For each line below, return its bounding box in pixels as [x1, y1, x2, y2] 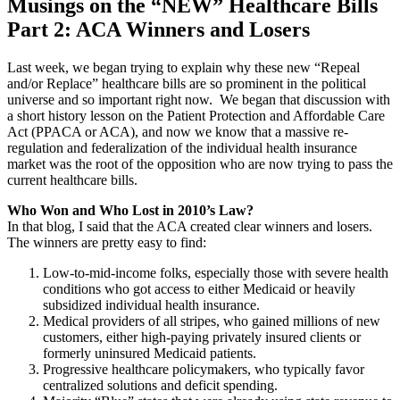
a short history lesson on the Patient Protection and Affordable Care [7, 107, 385, 123]
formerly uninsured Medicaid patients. [43, 345, 256, 361]
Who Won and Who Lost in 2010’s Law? [7, 202, 254, 218]
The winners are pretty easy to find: [7, 234, 206, 250]
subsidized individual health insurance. [43, 296, 260, 312]
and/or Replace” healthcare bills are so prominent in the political [7, 75, 366, 91]
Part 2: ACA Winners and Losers [7, 17, 310, 41]
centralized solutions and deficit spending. [43, 377, 278, 393]
